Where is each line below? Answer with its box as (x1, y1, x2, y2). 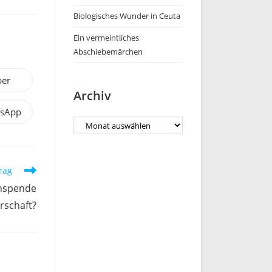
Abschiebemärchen (73, 46, 143, 57)
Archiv (73, 87, 111, 104)
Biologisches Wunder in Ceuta (73, 10, 180, 21)
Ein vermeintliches (73, 32, 139, 43)
